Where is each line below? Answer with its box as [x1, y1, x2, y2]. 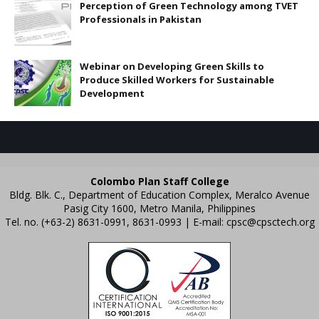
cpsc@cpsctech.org [226, 215, 315, 229]
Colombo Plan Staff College [90, 174, 229, 189]
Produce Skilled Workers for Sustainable [80, 73, 274, 87]
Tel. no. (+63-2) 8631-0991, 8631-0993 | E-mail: [4, 215, 226, 229]
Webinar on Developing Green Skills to [80, 60, 264, 73]
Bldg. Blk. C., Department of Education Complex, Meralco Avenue [9, 188, 310, 202]
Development [80, 87, 145, 100]
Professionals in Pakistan [80, 13, 202, 26]
